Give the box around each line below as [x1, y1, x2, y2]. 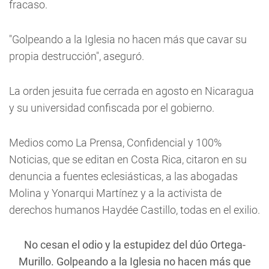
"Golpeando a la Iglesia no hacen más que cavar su [9, 33, 247, 46]
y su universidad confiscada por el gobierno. [9, 101, 214, 114]
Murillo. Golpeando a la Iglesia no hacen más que [18, 255, 251, 268]
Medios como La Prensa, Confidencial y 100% [9, 136, 222, 149]
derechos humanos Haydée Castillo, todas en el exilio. [9, 204, 260, 216]
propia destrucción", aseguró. [9, 50, 144, 62]
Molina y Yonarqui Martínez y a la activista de [9, 187, 222, 199]
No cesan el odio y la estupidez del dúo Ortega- [23, 238, 246, 251]
